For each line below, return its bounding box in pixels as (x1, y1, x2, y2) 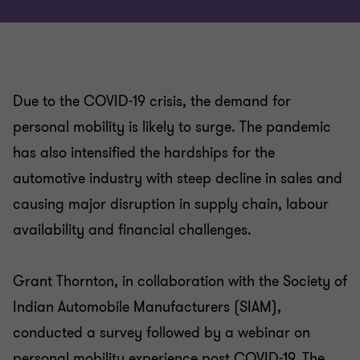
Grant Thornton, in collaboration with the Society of (13, 272, 347, 291)
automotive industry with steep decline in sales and (13, 169, 342, 188)
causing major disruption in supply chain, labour (13, 194, 329, 214)
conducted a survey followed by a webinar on (13, 323, 310, 342)
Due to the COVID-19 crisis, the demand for (13, 92, 291, 111)
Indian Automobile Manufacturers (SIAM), (13, 297, 281, 317)
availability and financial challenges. (13, 220, 252, 239)
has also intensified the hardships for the (13, 143, 275, 162)
